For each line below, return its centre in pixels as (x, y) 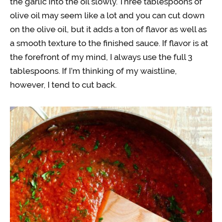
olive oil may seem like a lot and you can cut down (107, 15)
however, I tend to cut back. (63, 85)
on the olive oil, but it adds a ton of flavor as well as (108, 29)
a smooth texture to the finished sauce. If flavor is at (109, 43)
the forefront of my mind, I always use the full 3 (101, 57)
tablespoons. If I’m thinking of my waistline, (93, 71)
